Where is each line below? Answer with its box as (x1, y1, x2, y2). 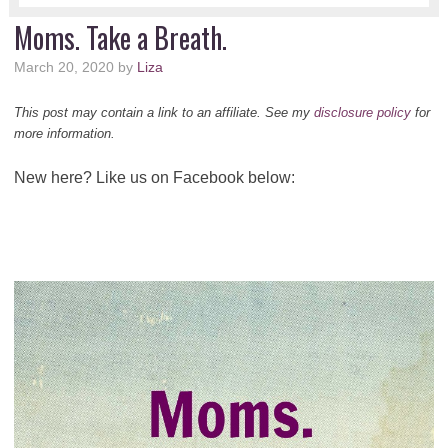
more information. (13, 125, 115, 141)
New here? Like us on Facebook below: (13, 168, 295, 186)
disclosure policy (313, 104, 411, 120)
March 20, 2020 (13, 58, 114, 75)
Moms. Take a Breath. (13, 16, 227, 58)
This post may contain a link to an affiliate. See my (13, 104, 314, 120)
